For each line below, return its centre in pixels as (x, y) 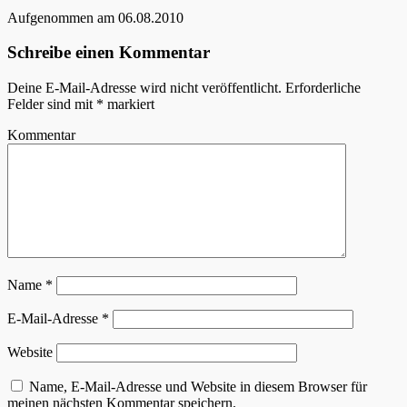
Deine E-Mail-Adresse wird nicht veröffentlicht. (144, 88)
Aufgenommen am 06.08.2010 (95, 17)
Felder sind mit (52, 104)
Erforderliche (321, 88)
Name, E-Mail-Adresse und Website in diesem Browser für (198, 387)
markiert (129, 104)
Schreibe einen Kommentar (109, 53)
